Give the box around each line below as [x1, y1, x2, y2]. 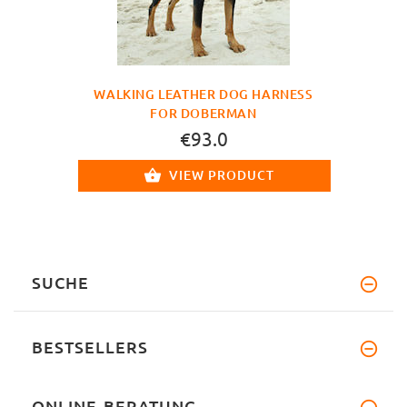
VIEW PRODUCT [168, 165, 274, 184]
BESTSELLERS [32, 336, 148, 358]
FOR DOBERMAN [150, 104, 257, 122]
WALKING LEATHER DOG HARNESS [94, 84, 313, 103]
